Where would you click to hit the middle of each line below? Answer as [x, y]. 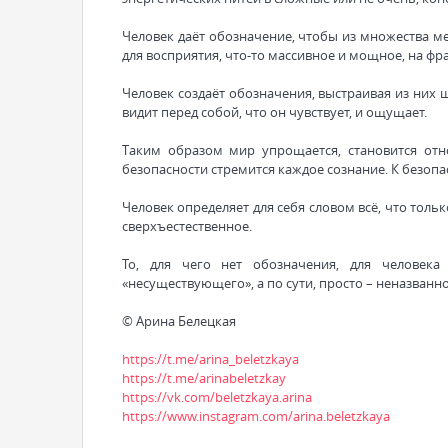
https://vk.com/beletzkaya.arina [217, 396]
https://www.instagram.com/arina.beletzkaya [256, 415]
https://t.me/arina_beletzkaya [210, 358]
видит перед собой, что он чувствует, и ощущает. [274, 111]
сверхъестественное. [187, 225]
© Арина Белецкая [179, 320]
